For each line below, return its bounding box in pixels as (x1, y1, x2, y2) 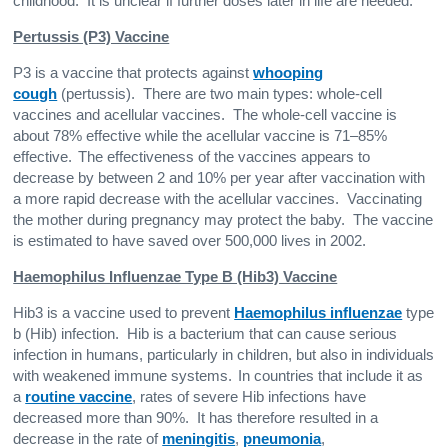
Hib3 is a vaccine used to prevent (13, 304, 235, 321)
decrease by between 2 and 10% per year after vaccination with (13, 169, 426, 186)
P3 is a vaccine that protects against (13, 64, 254, 81)
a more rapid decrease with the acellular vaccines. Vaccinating (13, 190, 423, 207)
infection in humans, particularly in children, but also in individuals (13, 346, 435, 363)
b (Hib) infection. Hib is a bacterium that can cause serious (13, 325, 398, 342)
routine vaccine (25, 388, 133, 405)
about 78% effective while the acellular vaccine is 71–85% (13, 127, 388, 144)
